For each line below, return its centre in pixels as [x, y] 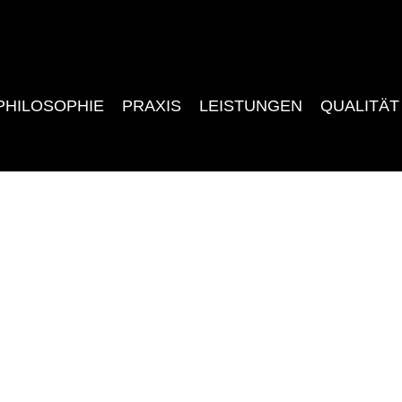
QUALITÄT [359, 105]
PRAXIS [151, 105]
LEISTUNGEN [250, 105]
